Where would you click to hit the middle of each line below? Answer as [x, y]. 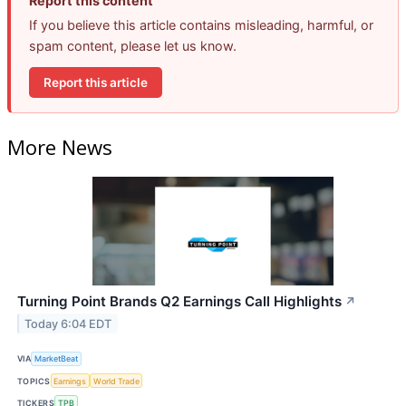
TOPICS [34, 381]
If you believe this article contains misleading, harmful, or [201, 25]
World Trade [116, 381]
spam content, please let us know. [133, 46]
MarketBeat [57, 359]
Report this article [96, 82]
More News [60, 146]
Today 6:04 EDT [68, 324]
